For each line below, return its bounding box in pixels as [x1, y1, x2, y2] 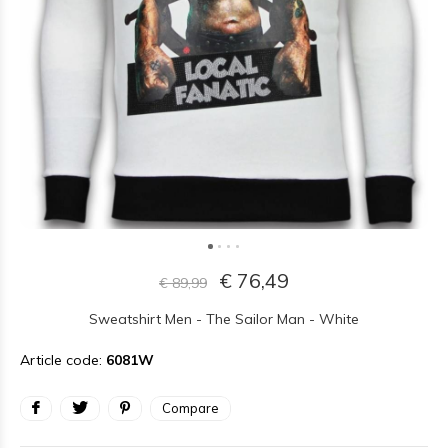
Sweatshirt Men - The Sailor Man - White [89, 310, 359, 328]
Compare [162, 400, 219, 416]
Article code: [20, 351, 106, 369]
